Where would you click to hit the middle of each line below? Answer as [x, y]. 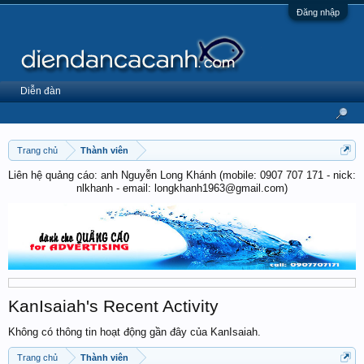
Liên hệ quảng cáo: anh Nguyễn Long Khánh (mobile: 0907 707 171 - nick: [182, 175]
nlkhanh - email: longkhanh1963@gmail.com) [182, 188]
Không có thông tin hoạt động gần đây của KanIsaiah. [134, 331]
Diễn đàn [41, 91]
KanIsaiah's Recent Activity [113, 306]
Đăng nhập [318, 12]
